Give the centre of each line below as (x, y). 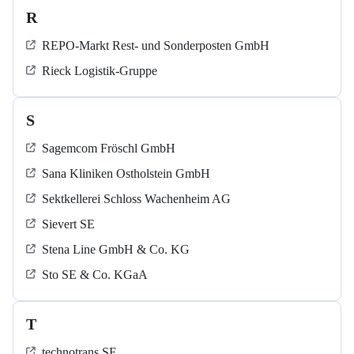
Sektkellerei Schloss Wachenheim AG (136, 199)
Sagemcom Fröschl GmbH (109, 149)
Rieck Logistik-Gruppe (100, 71)
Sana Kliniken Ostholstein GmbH (126, 174)
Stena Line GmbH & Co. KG (116, 250)
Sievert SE (68, 224)
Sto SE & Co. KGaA (95, 275)
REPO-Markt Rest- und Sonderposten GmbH (156, 46)
